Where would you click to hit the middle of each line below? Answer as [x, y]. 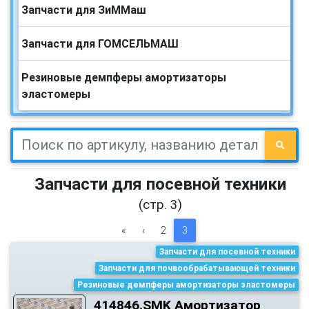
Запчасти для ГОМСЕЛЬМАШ [100, 43]
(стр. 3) [160, 204]
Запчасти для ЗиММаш [84, 10]
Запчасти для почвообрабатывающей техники [197, 268]
